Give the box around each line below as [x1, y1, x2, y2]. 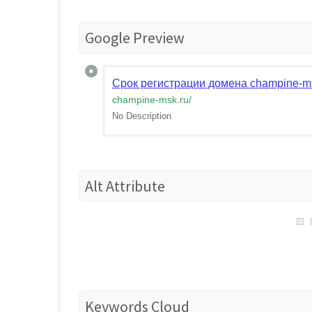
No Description [112, 111, 171, 121]
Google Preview [85, 28, 185, 47]
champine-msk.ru [112, 94, 189, 105]
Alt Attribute [85, 176, 165, 196]
